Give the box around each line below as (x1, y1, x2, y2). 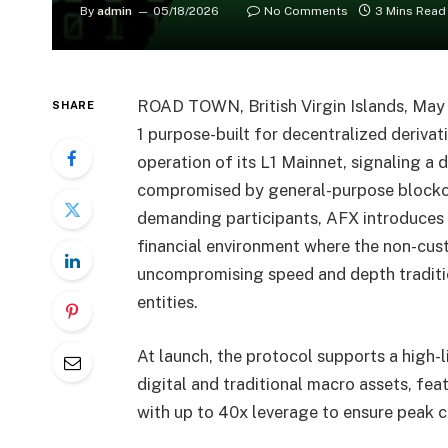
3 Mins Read (375, 4, 446, 19)
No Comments (264, 4, 348, 19)
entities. (136, 292, 198, 313)
